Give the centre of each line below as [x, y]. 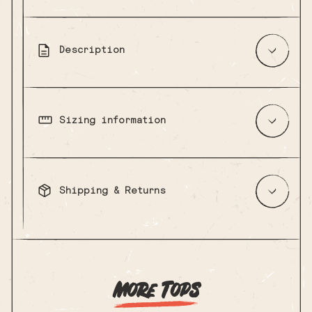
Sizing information [112, 121]
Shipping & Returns [112, 191]
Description [92, 50]
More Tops [156, 292]
